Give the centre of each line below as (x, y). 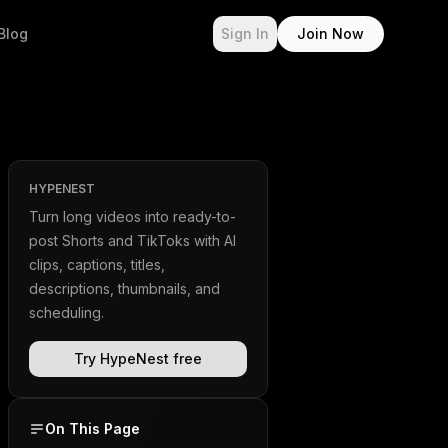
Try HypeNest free (138, 358)
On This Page (92, 428)
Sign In (245, 33)
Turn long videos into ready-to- (132, 216)
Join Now (330, 33)
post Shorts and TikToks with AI (132, 240)
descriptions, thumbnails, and (124, 288)
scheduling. (66, 312)
